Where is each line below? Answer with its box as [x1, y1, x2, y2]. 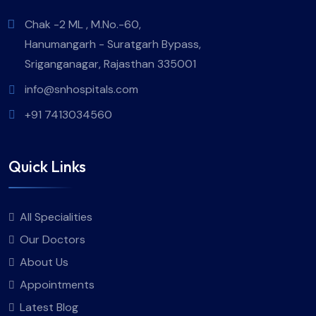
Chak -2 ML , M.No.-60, [25, 17, 141, 32]
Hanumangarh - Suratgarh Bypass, [25, 37, 201, 52]
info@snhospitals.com [25, 82, 138, 97]
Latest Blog [20, 299, 78, 315]
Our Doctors [20, 231, 85, 247]
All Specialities [20, 209, 92, 224]
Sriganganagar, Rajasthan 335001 [25, 56, 196, 72]
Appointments [20, 276, 95, 292]
